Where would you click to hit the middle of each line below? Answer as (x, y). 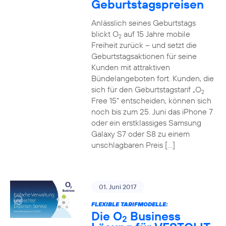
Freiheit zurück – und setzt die (144, 45)
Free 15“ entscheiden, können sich (151, 100)
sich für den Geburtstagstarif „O (146, 89)
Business (154, 216)
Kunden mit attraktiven (130, 67)
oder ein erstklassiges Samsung (146, 123)
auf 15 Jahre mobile (156, 34)
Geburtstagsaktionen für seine (144, 56)
